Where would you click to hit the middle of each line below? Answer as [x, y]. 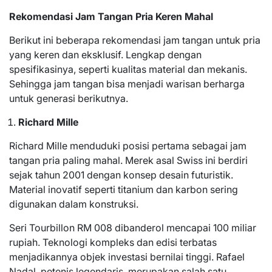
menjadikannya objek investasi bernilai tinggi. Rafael [127, 257]
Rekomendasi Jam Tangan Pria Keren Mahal [111, 16]
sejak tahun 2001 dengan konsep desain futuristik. [121, 175]
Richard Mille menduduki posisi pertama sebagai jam [128, 145]
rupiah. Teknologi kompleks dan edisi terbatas [113, 242]
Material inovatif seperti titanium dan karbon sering [124, 189]
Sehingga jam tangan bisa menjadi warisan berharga [127, 83]
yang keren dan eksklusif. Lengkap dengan [105, 54]
